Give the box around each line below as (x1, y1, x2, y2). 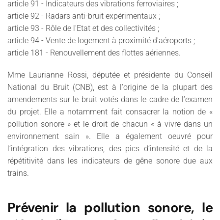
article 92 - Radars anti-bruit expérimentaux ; (7, 11, 162, 21)
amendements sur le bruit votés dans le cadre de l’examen (7, 94, 213, 104)
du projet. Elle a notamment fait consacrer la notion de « (7, 107, 213, 116)
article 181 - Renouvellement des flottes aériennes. (7, 48, 181, 57)
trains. (7, 168, 29, 178)
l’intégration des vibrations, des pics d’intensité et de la (7, 143, 213, 153)
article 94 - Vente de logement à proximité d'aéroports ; (7, 35, 197, 45)
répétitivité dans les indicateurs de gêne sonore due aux (7, 156, 213, 165)
